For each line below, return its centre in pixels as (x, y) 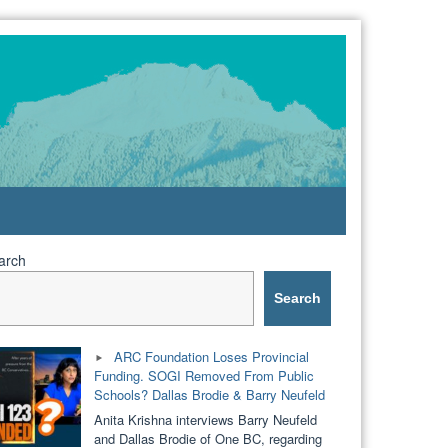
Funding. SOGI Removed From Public (204, 375)
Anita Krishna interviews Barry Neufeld (205, 420)
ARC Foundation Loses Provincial (211, 356)
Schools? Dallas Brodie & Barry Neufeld (209, 394)
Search (297, 298)
